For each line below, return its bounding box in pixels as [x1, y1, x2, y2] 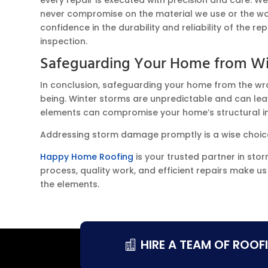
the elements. [40, 178, 100, 190]
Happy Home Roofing [40, 150, 134, 163]
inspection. [40, 35, 88, 47]
